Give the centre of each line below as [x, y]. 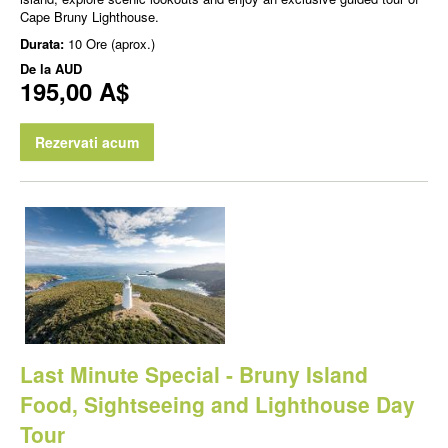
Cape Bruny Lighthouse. [89, 16]
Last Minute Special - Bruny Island [194, 374]
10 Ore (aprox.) [111, 43]
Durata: [44, 43]
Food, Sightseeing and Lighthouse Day [217, 404]
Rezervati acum [87, 141]
